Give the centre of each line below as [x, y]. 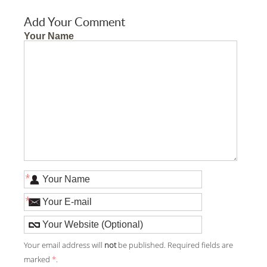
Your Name [49, 36]
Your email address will [64, 246]
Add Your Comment [75, 22]
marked [38, 260]
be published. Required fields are [175, 246]
